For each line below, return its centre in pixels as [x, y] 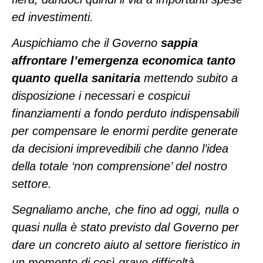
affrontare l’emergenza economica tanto [124, 61]
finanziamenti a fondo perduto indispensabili [125, 114]
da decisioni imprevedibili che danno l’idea [120, 149]
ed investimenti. [53, 17]
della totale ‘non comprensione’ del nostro [119, 166]
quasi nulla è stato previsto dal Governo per [125, 227]
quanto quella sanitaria [76, 78]
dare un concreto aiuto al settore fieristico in [126, 245]
